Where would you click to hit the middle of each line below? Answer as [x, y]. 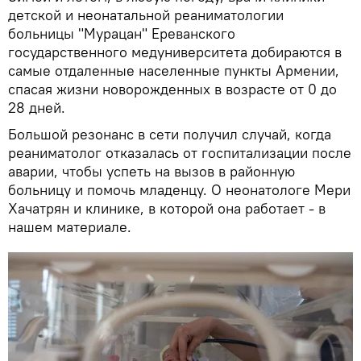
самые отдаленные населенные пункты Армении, [174, 70]
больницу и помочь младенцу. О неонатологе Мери [179, 189]
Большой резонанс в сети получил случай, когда [170, 134]
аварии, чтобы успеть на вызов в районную [151, 171]
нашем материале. [70, 226]
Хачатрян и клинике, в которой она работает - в [167, 208]
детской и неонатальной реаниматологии [146, 15]
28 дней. [37, 107]
